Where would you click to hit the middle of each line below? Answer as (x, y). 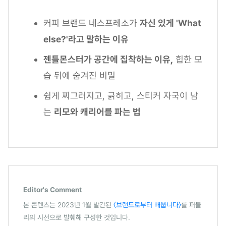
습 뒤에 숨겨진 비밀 (79, 76)
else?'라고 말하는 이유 (86, 39)
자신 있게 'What (171, 23)
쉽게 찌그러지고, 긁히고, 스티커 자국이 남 (121, 96)
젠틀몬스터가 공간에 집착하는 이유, (108, 60)
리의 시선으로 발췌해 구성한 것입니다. (77, 217)
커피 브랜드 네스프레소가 (92, 23)
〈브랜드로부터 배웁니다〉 (147, 205)
